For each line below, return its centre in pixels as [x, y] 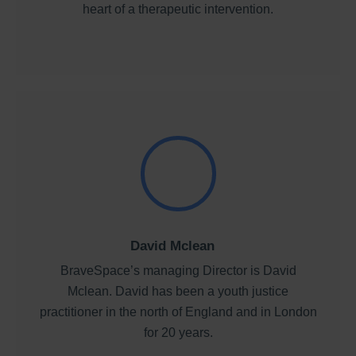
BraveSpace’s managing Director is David [178, 270]
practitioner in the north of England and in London [178, 311]
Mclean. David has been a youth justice [178, 291]
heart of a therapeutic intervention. [178, 10]
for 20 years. [178, 332]
